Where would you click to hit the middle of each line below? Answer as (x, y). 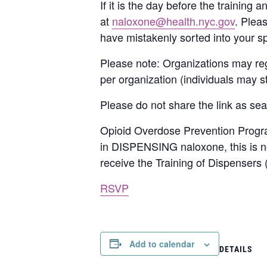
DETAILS (236, 249)
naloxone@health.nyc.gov (173, 21)
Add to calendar (162, 243)
